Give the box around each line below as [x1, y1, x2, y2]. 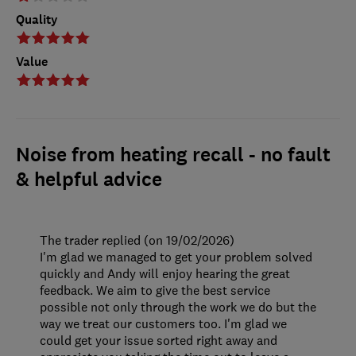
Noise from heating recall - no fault [16, 142, 331, 168]
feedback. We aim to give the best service [40, 282, 270, 299]
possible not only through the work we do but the [40, 299, 316, 315]
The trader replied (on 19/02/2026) [40, 232, 234, 249]
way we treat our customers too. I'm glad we [40, 315, 287, 332]
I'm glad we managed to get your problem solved [40, 249, 312, 265]
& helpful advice [16, 167, 162, 193]
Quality [16, 11, 58, 29]
